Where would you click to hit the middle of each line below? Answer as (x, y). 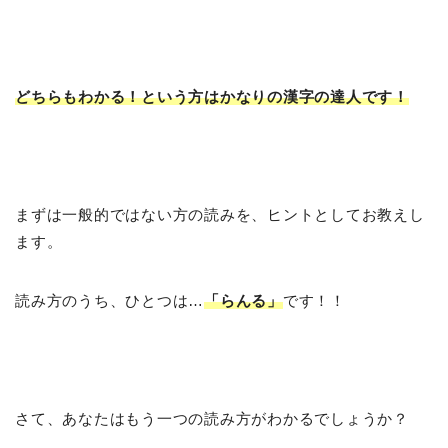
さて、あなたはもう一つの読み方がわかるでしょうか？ (212, 418)
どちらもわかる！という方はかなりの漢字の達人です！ (212, 96)
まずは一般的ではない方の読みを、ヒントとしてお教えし (220, 214)
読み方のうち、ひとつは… (110, 300)
